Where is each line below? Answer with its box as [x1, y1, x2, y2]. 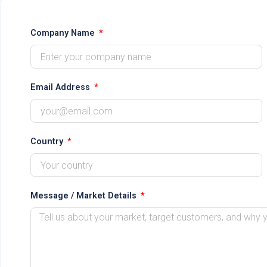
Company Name [30, 28, 97, 39]
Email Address [30, 82, 92, 93]
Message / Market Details [30, 191, 139, 201]
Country [30, 136, 66, 147]
